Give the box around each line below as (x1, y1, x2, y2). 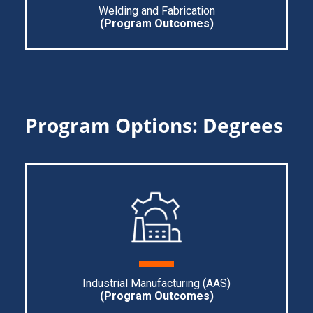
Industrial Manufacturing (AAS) (82, 277, 231, 290)
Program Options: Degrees (24, 112, 283, 138)
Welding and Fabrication (98, 4, 215, 17)
